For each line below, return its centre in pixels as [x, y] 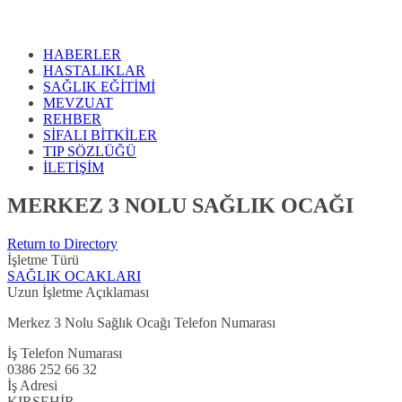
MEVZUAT [78, 103]
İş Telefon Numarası [65, 354]
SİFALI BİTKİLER [100, 135]
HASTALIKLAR [94, 71]
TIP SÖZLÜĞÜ [90, 152]
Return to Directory [62, 244]
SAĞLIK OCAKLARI [74, 276]
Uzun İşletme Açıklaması [78, 293]
